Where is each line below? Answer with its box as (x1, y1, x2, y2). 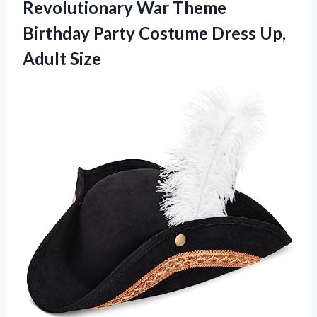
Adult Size (23, 48, 101, 69)
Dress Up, (212, 23, 286, 44)
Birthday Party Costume (23, 23, 212, 44)
